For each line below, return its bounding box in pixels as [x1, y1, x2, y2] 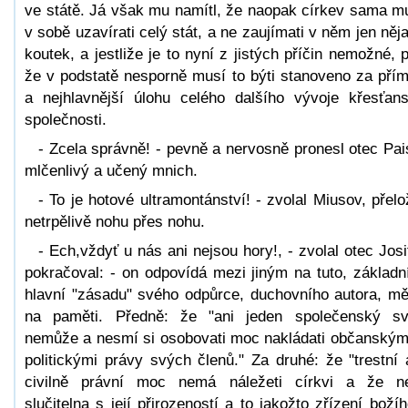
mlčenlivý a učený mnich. [25, 161, 198, 179]
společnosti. [25, 110, 107, 128]
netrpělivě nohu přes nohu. [25, 212, 205, 230]
